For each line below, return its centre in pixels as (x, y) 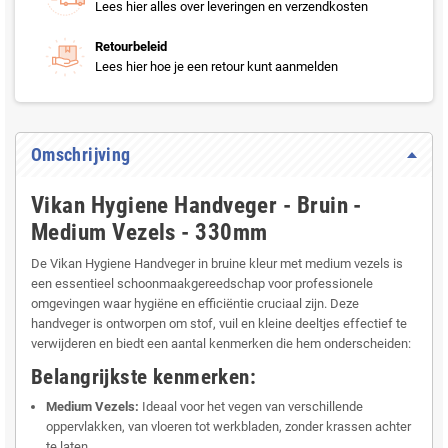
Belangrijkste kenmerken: (144, 377)
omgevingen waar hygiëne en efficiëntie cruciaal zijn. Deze (195, 304)
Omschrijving (81, 155)
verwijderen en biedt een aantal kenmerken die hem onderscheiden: (221, 344)
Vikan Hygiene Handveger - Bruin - (196, 206)
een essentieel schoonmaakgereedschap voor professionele (202, 284)
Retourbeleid (131, 47)
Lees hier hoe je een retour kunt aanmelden (216, 67)
